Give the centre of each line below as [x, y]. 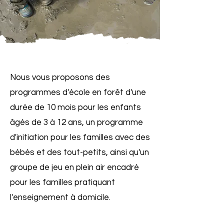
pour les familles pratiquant [62, 182]
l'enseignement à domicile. [60, 197]
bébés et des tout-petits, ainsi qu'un [79, 152]
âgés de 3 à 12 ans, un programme [76, 122]
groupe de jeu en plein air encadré [74, 167]
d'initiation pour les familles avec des [80, 137]
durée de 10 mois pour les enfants [75, 107]
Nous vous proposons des [60, 77]
